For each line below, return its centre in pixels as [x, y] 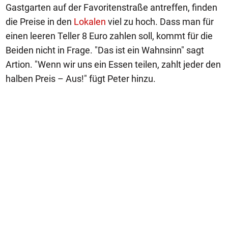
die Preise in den [40, 21]
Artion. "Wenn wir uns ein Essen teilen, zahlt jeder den [113, 64]
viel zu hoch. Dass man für [160, 21]
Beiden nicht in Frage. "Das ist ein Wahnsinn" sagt [105, 50]
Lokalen [90, 21]
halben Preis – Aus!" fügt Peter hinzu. [81, 78]
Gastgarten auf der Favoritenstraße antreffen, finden [111, 7]
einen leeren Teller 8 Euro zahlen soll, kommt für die [109, 36]
